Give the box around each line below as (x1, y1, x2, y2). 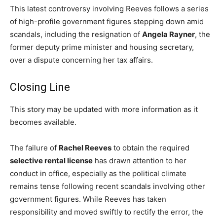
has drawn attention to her (93, 156, 186, 165)
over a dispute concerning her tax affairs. (10, 55, 153, 65)
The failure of (10, 143, 59, 152)
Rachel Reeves (59, 143, 111, 152)
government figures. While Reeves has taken (10, 194, 166, 204)
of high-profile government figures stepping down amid (10, 17, 204, 26)
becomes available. (10, 117, 76, 127)
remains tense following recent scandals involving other (10, 182, 205, 191)
